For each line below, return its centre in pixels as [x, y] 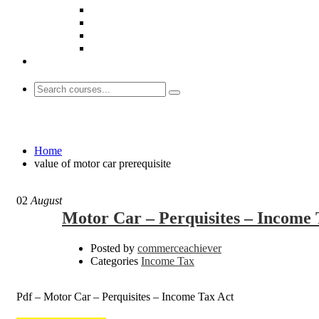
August [45, 200]
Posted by [113, 248]
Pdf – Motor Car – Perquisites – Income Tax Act [125, 296]
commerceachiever [179, 248]
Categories [114, 261]
